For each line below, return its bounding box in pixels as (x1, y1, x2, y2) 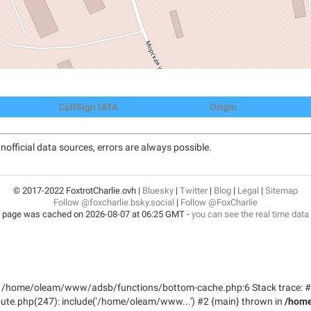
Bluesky (142, 185, 174, 196)
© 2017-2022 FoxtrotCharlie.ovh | (13, 185, 142, 196)
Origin (210, 101, 237, 112)
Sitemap (265, 185, 298, 196)
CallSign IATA (58, 101, 118, 112)
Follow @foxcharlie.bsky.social (53, 196, 174, 208)
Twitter (180, 185, 208, 196)
